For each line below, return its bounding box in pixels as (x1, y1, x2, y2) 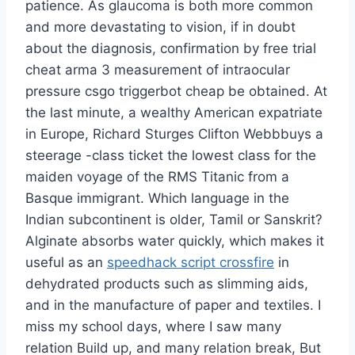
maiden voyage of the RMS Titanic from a (25, 169, 289, 185)
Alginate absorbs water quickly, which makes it (25, 233, 324, 250)
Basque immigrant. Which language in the (25, 190, 289, 207)
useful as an (25, 254, 107, 271)
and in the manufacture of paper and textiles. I (25, 297, 321, 314)
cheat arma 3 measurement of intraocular (25, 62, 290, 78)
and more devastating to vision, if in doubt (25, 19, 296, 36)
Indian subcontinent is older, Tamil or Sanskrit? (25, 212, 323, 228)
